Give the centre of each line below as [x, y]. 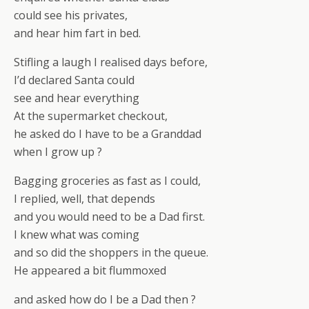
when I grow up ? [58, 152]
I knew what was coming [77, 235]
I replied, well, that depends [84, 199]
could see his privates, [71, 15]
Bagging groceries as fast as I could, [107, 181]
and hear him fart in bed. [77, 33]
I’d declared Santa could [74, 80]
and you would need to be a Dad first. [109, 217]
